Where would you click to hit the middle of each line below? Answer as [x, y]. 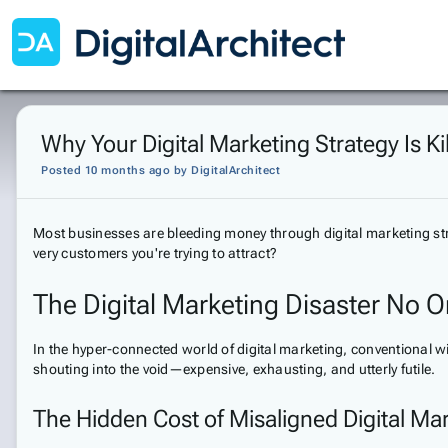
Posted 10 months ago [105, 170]
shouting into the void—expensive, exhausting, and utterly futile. [234, 369]
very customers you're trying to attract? [155, 253]
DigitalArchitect [235, 170]
